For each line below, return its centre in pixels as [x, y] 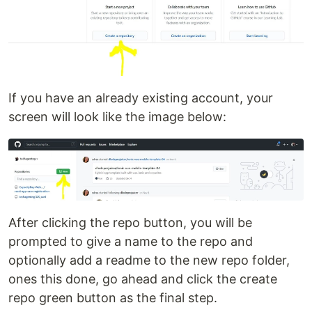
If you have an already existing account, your [141, 97]
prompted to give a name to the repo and [131, 242]
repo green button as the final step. [113, 298]
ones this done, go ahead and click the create [143, 279]
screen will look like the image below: [117, 116]
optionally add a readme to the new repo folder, [149, 260]
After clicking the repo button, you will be [130, 223]
